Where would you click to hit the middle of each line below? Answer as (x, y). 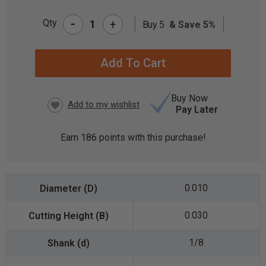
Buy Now (189, 99)
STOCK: (28, 45)
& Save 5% (191, 24)
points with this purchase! (151, 138)
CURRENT (33, 32)
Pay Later (197, 110)
